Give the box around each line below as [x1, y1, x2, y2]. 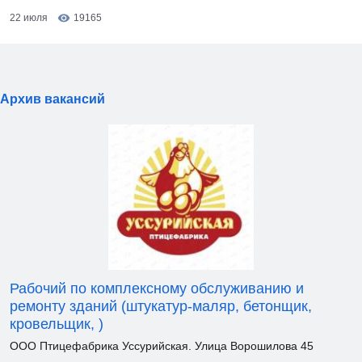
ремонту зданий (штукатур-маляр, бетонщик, [10, 298, 312, 314]
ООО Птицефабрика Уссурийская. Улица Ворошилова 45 [10, 339, 314, 352]
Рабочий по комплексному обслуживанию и [10, 280, 304, 297]
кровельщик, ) [10, 316, 103, 332]
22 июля [10, 12, 48, 23]
